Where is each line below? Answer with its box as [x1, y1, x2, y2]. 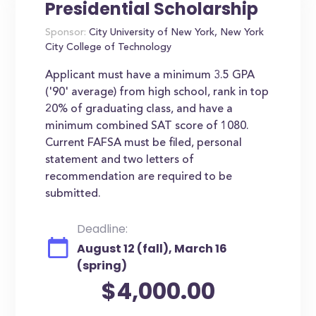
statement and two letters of [45, 154, 195, 166]
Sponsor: [45, 28, 87, 38]
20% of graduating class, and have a [45, 104, 233, 115]
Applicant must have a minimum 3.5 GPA [45, 70, 255, 81]
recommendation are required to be [45, 171, 233, 183]
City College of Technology [45, 43, 172, 53]
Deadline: [76, 221, 128, 237]
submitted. [45, 188, 102, 200]
